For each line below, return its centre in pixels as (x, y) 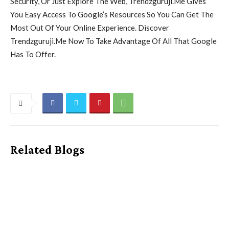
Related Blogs (47, 149)
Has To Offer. (33, 54)
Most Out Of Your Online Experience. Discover (90, 27)
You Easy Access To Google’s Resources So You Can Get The (112, 14)
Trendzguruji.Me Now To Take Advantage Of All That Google (113, 41)
